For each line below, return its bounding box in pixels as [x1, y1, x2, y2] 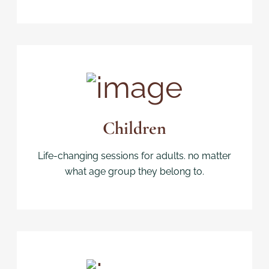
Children [103, 117, 166, 140]
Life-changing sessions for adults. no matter [38, 150, 231, 162]
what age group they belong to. [65, 166, 204, 178]
